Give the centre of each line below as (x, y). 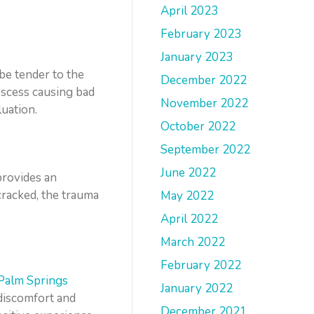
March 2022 (193, 242)
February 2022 (201, 265)
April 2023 (190, 11)
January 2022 (197, 288)
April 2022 (190, 219)
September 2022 (206, 150)
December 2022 (204, 80)
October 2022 (198, 127)
